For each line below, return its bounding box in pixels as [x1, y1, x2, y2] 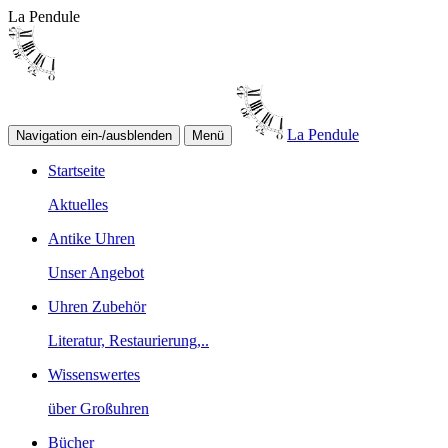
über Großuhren [48, 399, 149, 417]
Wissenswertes [48, 365, 140, 383]
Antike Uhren [48, 229, 135, 247]
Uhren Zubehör [48, 297, 146, 315]
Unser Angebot [48, 263, 144, 281]
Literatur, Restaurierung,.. [48, 331, 209, 349]
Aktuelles [48, 195, 108, 213]
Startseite [48, 161, 105, 179]
